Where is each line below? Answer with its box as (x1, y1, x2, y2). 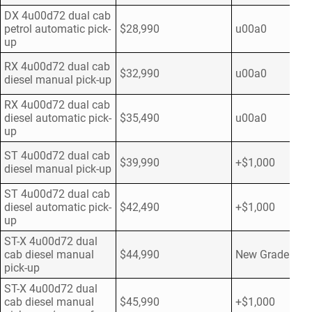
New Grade (235, 248, 289, 262)
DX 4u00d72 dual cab (4, 9, 111, 23)
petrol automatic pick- (4, 22, 111, 36)
